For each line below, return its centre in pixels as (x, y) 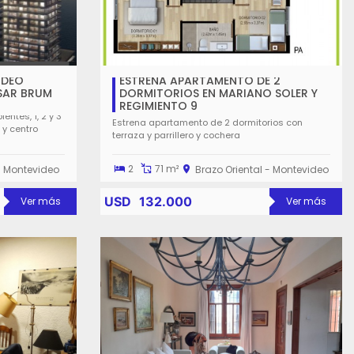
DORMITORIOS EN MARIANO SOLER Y (218, 93)
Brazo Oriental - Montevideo (262, 169)
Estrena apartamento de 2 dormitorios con (207, 122)
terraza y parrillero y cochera (176, 135)
